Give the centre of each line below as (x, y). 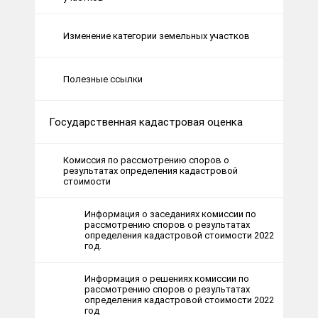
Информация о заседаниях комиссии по (170, 214)
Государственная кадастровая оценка (146, 122)
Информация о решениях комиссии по (167, 279)
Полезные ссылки (103, 79)
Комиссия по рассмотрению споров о (146, 160)
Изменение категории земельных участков (157, 35)
